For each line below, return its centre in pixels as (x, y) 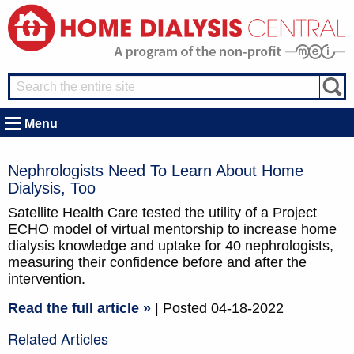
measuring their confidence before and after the (157, 263)
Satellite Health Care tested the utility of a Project (162, 213)
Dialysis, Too (52, 188)
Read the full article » (79, 309)
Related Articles (58, 339)
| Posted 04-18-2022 (219, 309)
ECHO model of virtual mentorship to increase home (172, 230)
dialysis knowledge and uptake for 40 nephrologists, (171, 246)
